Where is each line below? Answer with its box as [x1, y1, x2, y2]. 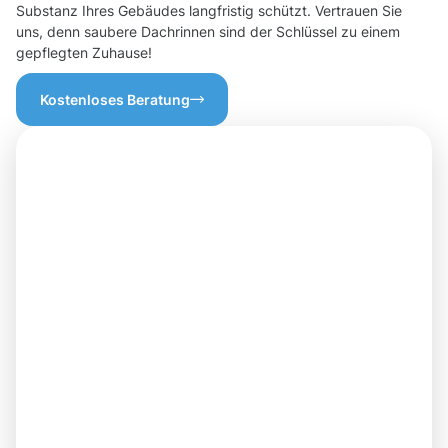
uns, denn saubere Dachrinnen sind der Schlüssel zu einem [16, 23, 400, 41]
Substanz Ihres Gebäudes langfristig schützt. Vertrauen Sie [16, 2, 402, 20]
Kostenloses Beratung [40, 91, 190, 109]
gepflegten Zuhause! [16, 44, 152, 62]
